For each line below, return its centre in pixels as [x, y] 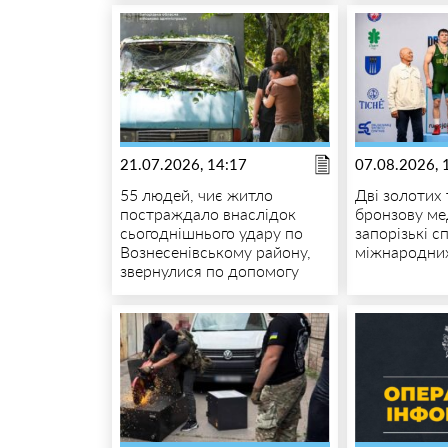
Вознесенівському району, [215, 251]
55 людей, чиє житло [196, 194]
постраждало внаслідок [207, 213]
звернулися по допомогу [209, 270]
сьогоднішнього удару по [211, 232]
